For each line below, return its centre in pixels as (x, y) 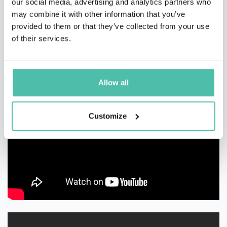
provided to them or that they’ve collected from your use (110, 26)
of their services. (41, 39)
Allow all (113, 83)
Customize (108, 116)
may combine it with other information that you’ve (99, 14)
